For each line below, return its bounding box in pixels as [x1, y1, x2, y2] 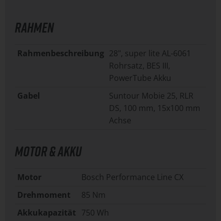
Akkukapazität [17, 207, 76, 219]
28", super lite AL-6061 [109, 48, 191, 59]
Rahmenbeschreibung [17, 48, 104, 59]
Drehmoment [17, 189, 71, 201]
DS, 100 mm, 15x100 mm [109, 103, 200, 114]
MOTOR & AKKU [15, 143, 82, 160]
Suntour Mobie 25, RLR [109, 90, 193, 102]
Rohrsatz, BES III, [109, 60, 170, 72]
